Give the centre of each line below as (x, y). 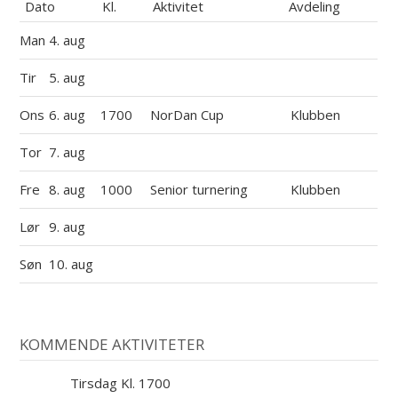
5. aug (69, 77)
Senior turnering (199, 189)
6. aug (69, 114)
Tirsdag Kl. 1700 (121, 383)
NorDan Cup (187, 114)
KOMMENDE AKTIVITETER (112, 344)
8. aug (69, 189)
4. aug (69, 40)
